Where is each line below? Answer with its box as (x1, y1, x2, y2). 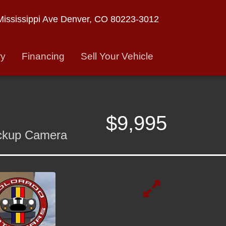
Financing (22, 50, 65, 62)
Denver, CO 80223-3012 (61, 13, 159, 24)
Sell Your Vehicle (81, 50, 153, 62)
